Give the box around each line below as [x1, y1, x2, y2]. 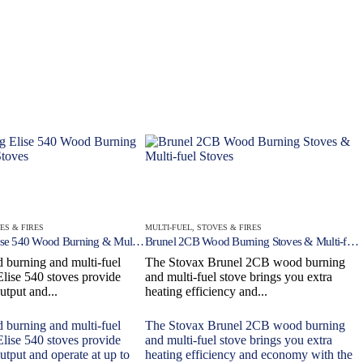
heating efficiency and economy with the [145, 347, 353, 361]
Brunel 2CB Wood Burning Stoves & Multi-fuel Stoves [346, 234, 359, 248]
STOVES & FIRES [197, 222, 263, 232]
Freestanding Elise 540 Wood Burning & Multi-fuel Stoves [132, 234, 145, 248]
